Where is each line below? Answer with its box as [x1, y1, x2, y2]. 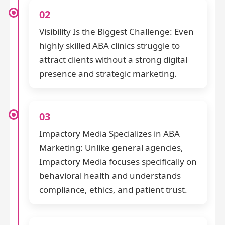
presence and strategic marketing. [39, 68, 177, 80]
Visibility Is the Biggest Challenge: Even [39, 26, 194, 38]
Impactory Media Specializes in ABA [39, 128, 180, 140]
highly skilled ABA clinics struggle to [39, 40, 180, 52]
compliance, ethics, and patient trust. [39, 184, 187, 196]
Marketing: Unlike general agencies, [39, 142, 183, 154]
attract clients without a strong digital [39, 54, 187, 66]
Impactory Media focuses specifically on [39, 156, 197, 168]
